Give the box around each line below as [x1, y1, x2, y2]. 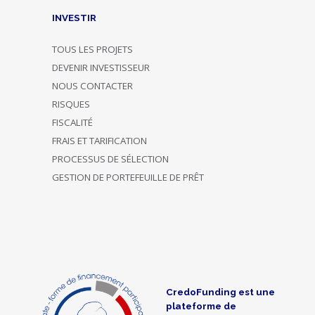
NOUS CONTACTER [51, 79, 133, 93]
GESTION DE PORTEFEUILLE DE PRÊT [51, 171, 204, 184]
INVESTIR [51, 12, 96, 24]
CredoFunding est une [166, 286, 275, 298]
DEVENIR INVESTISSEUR [51, 61, 150, 75]
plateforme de [166, 300, 236, 312]
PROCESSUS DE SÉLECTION [51, 153, 169, 166]
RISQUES [51, 98, 90, 111]
